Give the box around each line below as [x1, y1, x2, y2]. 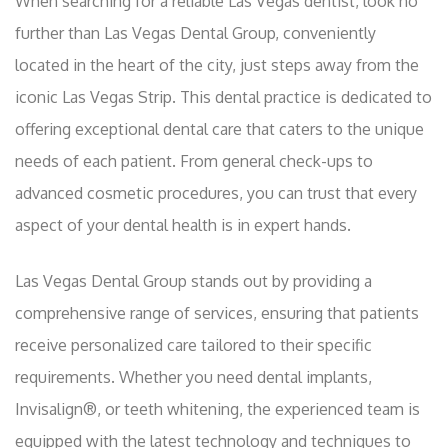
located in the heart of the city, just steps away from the [15, 55, 419, 76]
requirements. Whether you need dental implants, [15, 367, 372, 388]
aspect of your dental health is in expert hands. [15, 215, 351, 236]
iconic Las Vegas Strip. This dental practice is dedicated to [15, 87, 432, 108]
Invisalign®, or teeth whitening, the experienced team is [15, 399, 420, 420]
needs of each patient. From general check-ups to [15, 151, 373, 172]
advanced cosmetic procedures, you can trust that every [15, 183, 417, 204]
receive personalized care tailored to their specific [15, 335, 372, 356]
